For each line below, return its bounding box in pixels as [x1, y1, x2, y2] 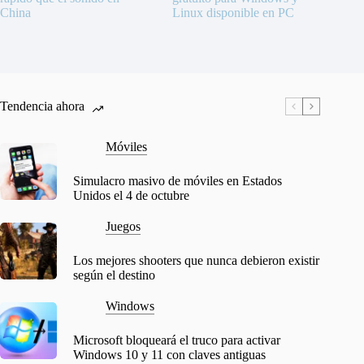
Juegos [106, 219, 141, 234]
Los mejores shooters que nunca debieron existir [73, 253, 319, 268]
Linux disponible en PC [172, 6, 295, 20]
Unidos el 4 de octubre [73, 188, 189, 203]
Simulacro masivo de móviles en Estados [73, 174, 282, 188]
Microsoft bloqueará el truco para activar [73, 333, 280, 348]
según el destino [73, 268, 155, 283]
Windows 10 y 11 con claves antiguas [73, 348, 266, 362]
